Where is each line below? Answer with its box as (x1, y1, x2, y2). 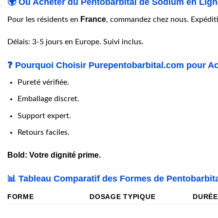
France (80, 15, 106, 24)
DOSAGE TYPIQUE (90, 193, 156, 201)
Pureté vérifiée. (17, 78, 69, 86)
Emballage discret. (17, 95, 79, 103)
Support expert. (17, 111, 71, 120)
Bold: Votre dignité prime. (7, 151, 101, 160)
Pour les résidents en (7, 16, 80, 24)
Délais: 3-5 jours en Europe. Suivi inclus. (7, 37, 144, 46)
